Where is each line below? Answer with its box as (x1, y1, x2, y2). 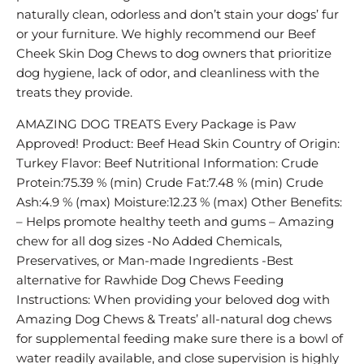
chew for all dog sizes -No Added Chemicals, (16, 233, 282, 249)
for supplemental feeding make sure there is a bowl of (16, 331, 343, 347)
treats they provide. (16, 84, 132, 101)
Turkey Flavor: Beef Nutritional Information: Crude (16, 155, 318, 171)
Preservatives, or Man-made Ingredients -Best (16, 253, 293, 269)
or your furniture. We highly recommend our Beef (16, 26, 315, 42)
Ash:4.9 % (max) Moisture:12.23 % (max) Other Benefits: (16, 194, 342, 210)
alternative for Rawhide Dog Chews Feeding (16, 272, 284, 288)
